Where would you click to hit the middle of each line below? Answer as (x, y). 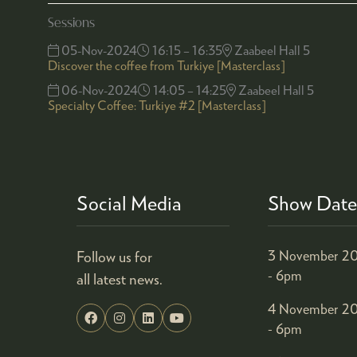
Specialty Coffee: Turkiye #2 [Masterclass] (157, 105)
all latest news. (120, 279)
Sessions (71, 23)
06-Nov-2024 (98, 90)
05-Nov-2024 (98, 50)
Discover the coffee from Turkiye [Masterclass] (166, 65)
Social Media (129, 202)
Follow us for (114, 256)
